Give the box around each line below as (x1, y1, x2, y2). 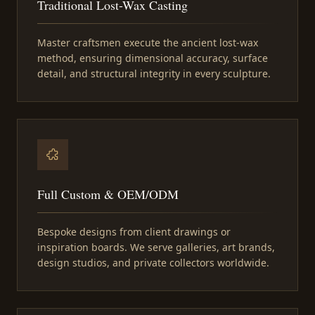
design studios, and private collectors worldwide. (37, 256, 269, 270)
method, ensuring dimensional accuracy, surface (37, 51, 268, 65)
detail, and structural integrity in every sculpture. (37, 67, 271, 81)
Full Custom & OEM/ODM (37, 186, 179, 203)
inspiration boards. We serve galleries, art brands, (37, 240, 275, 255)
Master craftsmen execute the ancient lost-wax (37, 36, 258, 50)
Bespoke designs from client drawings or (37, 225, 231, 239)
